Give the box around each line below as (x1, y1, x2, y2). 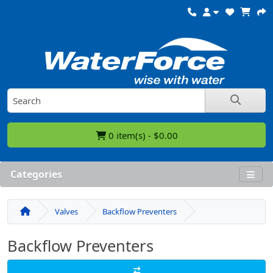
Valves (55, 206, 78, 218)
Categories (10, 168, 62, 182)
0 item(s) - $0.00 (105, 129, 178, 141)
